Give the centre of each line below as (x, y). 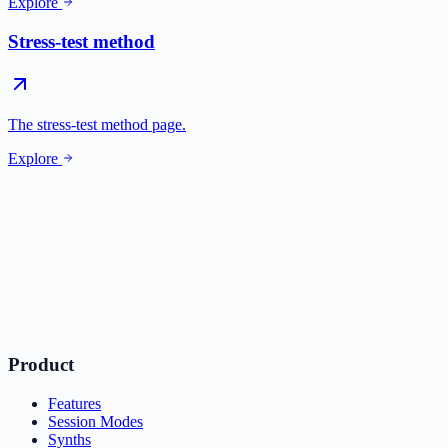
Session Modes (95, 422)
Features (74, 404)
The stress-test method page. (97, 124)
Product (41, 365)
